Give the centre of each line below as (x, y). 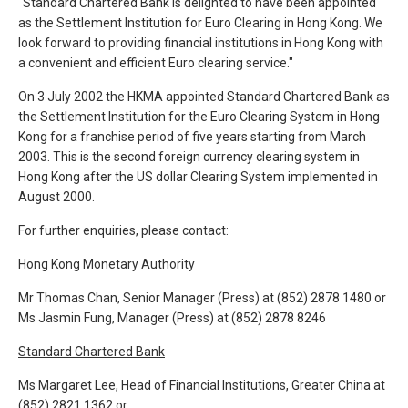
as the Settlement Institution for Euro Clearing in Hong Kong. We (200, 23)
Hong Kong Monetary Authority (107, 264)
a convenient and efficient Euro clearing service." (156, 63)
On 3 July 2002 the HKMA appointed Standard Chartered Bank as (204, 97)
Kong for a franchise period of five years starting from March (192, 137)
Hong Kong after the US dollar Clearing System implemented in (198, 177)
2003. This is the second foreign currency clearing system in (189, 157)
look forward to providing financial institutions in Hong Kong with (201, 43)
